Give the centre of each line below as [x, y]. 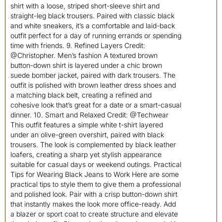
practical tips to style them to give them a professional [96, 184]
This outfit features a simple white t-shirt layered [87, 125]
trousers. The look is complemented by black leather [93, 144]
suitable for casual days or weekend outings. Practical [96, 164]
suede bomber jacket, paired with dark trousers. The [93, 75]
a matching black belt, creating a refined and [81, 95]
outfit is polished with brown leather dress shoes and [93, 85]
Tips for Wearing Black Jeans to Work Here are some [95, 174]
